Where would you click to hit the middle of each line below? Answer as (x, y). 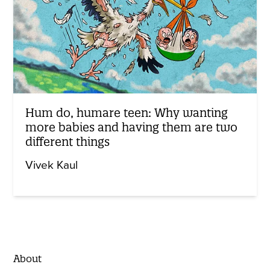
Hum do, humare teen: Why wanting (127, 112)
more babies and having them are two (132, 127)
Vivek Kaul (52, 165)
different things (68, 141)
